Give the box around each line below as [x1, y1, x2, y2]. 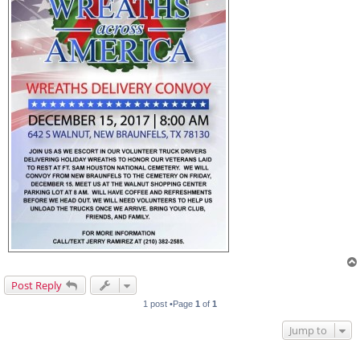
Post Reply [11, 278, 62, 292]
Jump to [289, 323, 327, 337]
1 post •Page [143, 299, 195, 309]
